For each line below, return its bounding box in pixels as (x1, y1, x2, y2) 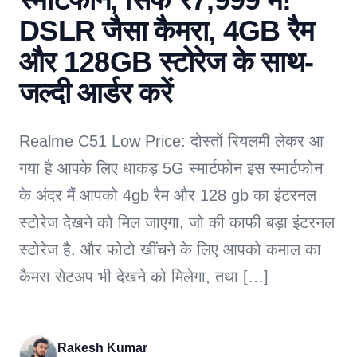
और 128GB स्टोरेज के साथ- (19, 45, 314, 78)
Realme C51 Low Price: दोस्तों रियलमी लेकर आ (19, 132, 324, 150)
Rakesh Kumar (57, 341, 147, 355)
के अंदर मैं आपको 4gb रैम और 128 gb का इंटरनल (19, 186, 316, 204)
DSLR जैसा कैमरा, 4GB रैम (19, 14, 315, 47)
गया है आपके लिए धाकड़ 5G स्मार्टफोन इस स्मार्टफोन (19, 159, 323, 177)
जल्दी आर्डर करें (19, 76, 172, 109)
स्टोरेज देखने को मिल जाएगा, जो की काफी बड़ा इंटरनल (19, 214, 335, 231)
